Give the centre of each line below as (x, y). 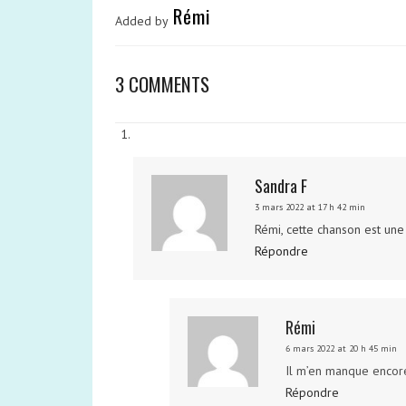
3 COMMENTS (162, 84)
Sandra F (281, 186)
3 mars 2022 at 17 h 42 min (310, 207)
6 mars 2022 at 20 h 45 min (341, 348)
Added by (142, 21)
